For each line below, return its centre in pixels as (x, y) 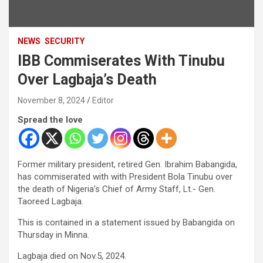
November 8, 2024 (51, 100)
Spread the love (50, 119)
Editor (103, 100)
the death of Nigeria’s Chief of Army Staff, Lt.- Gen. (117, 189)
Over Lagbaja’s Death (87, 79)
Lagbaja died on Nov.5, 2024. (72, 256)
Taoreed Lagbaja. (50, 201)
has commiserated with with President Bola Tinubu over (125, 176)
